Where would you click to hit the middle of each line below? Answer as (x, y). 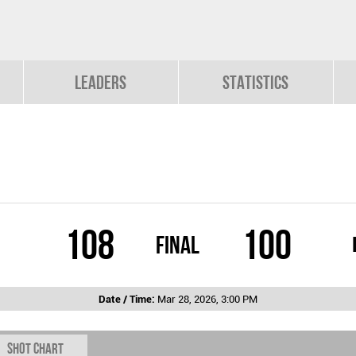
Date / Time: (128, 299)
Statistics (256, 82)
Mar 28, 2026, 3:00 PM (207, 299)
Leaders (101, 82)
